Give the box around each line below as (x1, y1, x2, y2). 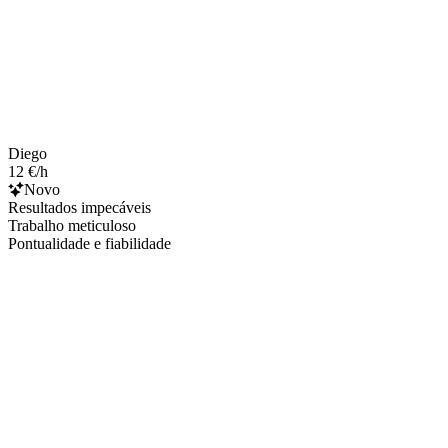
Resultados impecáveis (8, 198, 151, 216)
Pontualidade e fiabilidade (8, 234, 171, 252)
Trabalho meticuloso (8, 216, 136, 234)
